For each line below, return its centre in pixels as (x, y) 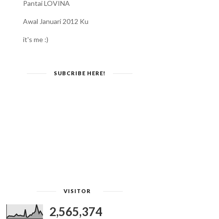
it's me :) (36, 40)
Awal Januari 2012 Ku (56, 22)
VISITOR (77, 191)
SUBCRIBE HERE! (80, 73)
